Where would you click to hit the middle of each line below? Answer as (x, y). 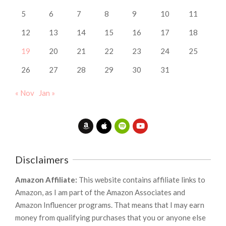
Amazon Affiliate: (47, 179)
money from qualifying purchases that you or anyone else (110, 217)
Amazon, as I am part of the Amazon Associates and (100, 192)
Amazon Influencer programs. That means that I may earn (110, 205)
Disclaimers (42, 159)
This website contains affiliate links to (142, 179)
